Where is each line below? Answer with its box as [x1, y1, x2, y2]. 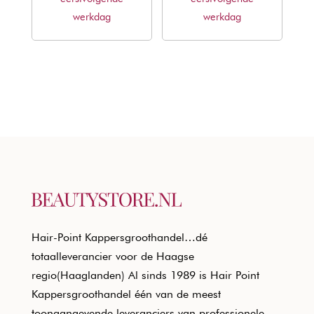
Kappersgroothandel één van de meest [31, 287, 221, 301]
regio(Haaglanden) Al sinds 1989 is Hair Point [31, 268, 259, 282]
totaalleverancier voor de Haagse [31, 249, 194, 263]
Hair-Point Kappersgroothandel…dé [31, 230, 207, 244]
